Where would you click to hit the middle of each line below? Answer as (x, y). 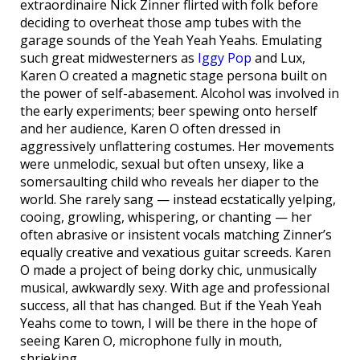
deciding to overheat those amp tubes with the (161, 22)
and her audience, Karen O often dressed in (150, 129)
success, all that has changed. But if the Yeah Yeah (171, 305)
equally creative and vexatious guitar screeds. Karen (176, 252)
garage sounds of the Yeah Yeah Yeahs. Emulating (171, 40)
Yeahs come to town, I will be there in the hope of (169, 323)
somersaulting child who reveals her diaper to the (170, 182)
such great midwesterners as (109, 58)
